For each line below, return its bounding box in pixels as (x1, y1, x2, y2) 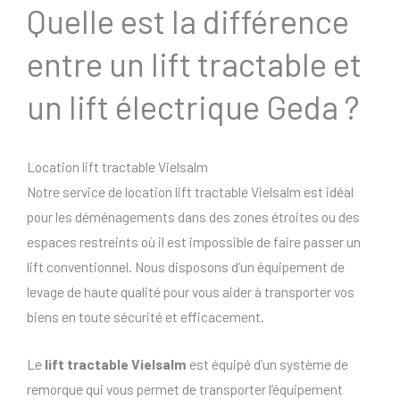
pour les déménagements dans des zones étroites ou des (27, 208, 360, 226)
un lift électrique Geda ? (27, 87, 360, 127)
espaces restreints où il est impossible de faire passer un (27, 233, 361, 251)
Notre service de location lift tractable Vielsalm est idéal (27, 183, 354, 201)
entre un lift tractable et (27, 44, 362, 84)
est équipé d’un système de (187, 355, 348, 373)
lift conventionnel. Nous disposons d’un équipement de (27, 258, 345, 276)
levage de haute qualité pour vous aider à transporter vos (27, 283, 354, 301)
